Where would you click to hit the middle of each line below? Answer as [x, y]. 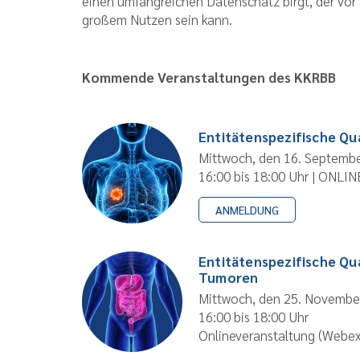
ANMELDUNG [247, 209]
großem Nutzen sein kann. [157, 20]
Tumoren [229, 277]
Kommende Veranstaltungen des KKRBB [209, 77]
